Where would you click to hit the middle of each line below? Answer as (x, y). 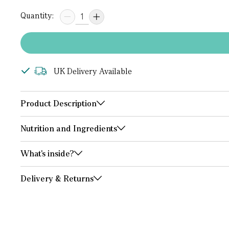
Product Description (58, 104)
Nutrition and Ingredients (68, 129)
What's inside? (47, 154)
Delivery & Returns (57, 179)
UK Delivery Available (93, 71)
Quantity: (37, 16)
